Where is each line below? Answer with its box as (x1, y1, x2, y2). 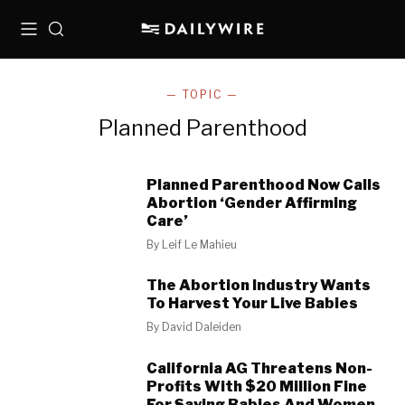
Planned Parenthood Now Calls (146, 176, 381, 193)
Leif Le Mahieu (162, 238, 238, 251)
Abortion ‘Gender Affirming (146, 194, 358, 212)
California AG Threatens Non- (146, 359, 373, 377)
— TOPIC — (166, 88, 239, 101)
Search (47, 28, 93, 43)
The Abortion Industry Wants (146, 277, 372, 295)
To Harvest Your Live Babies (146, 295, 359, 313)
